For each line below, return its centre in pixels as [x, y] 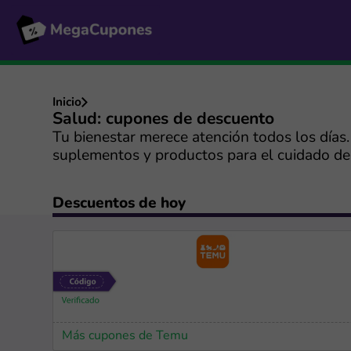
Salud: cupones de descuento [164, 119]
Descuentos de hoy [119, 204]
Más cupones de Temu [125, 336]
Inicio [67, 102]
